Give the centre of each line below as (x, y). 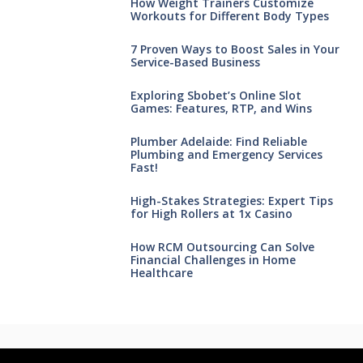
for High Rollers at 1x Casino (211, 214)
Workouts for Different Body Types (229, 16)
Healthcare (161, 273)
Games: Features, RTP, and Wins (221, 109)
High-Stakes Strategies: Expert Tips (231, 201)
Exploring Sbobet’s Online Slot (216, 96)
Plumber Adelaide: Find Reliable (218, 142)
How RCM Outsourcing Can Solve (222, 247)
